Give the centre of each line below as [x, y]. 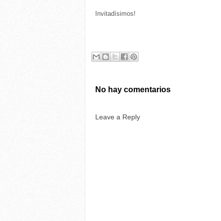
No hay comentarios [133, 89]
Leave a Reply [118, 117]
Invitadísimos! [115, 14]
